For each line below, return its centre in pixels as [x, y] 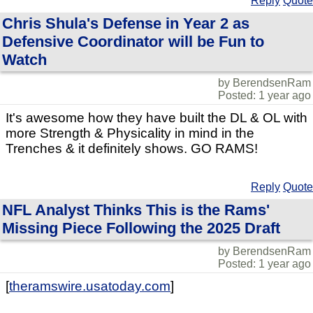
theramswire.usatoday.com [90, 286]
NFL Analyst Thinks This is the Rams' [136, 210]
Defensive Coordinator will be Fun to [133, 42]
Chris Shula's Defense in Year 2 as [126, 23]
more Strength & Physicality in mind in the [130, 133]
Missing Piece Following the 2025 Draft [141, 228]
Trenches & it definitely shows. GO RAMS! [132, 148]
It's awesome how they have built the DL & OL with [156, 118]
